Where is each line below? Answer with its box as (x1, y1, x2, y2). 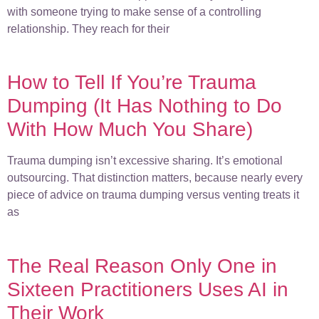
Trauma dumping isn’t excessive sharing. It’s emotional (7, 155, 283, 167)
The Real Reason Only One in (7, 254, 277, 277)
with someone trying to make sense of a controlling (7, 5, 261, 18)
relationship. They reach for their (7, 22, 169, 35)
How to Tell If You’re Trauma (7, 71, 256, 94)
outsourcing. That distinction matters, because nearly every (7, 172, 303, 184)
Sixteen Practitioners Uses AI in (7, 278, 288, 300)
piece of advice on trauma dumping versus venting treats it (7, 189, 299, 202)
